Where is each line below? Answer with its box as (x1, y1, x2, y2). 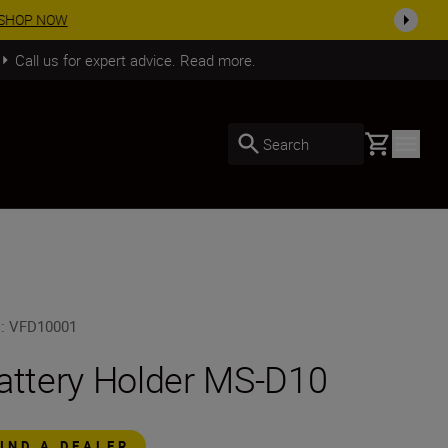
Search (263, 133, 309, 154)
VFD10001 (9, 316, 78, 336)
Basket (363, 130, 411, 152)
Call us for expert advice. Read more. (14, 49, 256, 70)
